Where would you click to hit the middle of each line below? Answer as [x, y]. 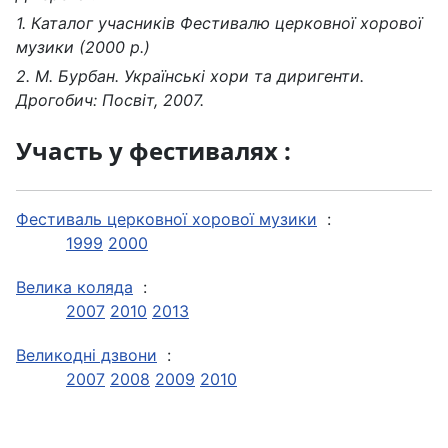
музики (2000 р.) [83, 46]
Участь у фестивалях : [153, 150]
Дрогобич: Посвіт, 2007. [110, 99]
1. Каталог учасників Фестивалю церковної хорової [219, 22]
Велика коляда [74, 286]
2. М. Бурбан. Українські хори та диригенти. [190, 75]
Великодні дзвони [86, 354]
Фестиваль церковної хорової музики [166, 218]
